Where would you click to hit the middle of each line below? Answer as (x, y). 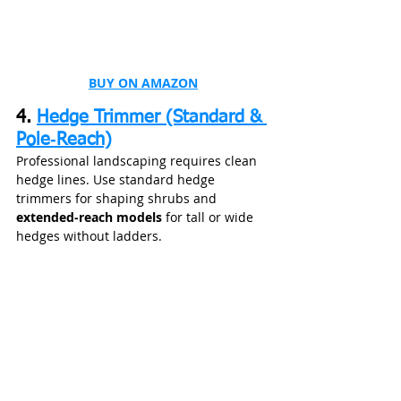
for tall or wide (209, 217)
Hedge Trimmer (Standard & (152, 117)
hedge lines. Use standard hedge (117, 179)
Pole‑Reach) (64, 139)
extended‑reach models (89, 217)
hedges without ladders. (89, 235)
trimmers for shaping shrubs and (118, 198)
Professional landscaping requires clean (138, 160)
